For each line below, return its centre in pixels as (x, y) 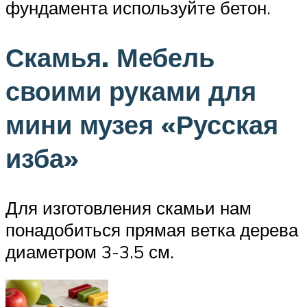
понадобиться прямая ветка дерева (152, 229)
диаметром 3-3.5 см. (90, 251)
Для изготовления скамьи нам (128, 207)
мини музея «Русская (142, 124)
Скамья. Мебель (110, 57)
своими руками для (131, 90)
